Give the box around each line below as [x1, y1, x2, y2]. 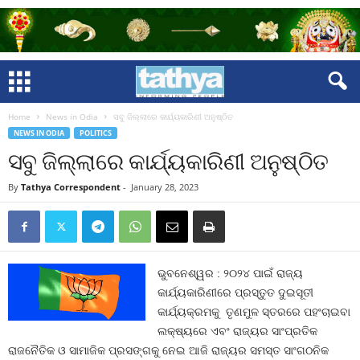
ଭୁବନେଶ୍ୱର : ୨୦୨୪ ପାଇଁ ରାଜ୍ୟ [157, 267, 304, 280]
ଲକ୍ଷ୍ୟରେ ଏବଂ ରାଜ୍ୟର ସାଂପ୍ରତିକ [157, 325, 318, 337]
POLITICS [80, 128, 112, 138]
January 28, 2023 [131, 181, 198, 193]
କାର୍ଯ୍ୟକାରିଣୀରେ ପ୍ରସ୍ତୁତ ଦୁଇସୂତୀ [157, 286, 314, 299]
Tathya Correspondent [21, 181, 121, 193]
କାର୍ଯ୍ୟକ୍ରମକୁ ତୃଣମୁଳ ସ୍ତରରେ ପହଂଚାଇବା [157, 305, 351, 318]
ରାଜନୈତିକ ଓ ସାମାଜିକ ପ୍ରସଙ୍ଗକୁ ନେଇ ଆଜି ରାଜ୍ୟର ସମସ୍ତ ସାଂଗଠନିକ [8, 344, 329, 357]
